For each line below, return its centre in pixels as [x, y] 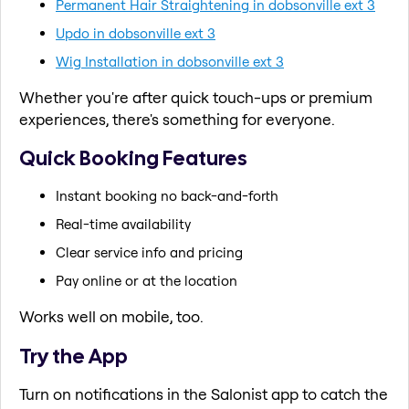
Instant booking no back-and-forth [167, 195]
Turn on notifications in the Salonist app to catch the [204, 394]
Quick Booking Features [133, 158]
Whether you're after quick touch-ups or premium [196, 97]
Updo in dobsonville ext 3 [136, 33]
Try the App [73, 356]
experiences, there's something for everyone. [177, 119]
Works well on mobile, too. [111, 316]
